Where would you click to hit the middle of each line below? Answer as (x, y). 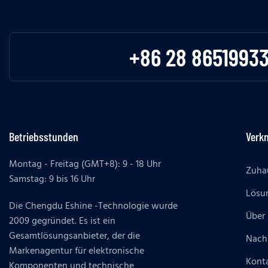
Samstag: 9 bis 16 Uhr (52, 180)
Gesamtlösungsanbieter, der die (74, 237)
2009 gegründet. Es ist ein (62, 222)
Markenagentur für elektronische (77, 252)
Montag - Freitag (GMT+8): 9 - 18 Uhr (86, 165)
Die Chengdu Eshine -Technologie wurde (93, 207)
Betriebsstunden (44, 137)
